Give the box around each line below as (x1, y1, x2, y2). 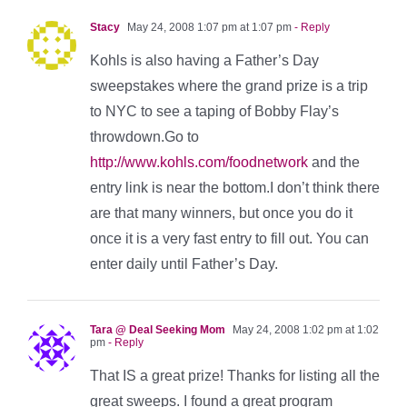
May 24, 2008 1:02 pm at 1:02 (230, 323, 379, 336)
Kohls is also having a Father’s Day (90, 52, 319, 68)
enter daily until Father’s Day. (90, 255, 278, 272)
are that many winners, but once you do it (90, 204, 352, 221)
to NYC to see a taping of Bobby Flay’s (90, 103, 339, 119)
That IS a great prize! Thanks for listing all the (90, 367, 380, 383)
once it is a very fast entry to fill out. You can (90, 230, 369, 246)
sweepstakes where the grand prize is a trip (90, 77, 368, 94)
